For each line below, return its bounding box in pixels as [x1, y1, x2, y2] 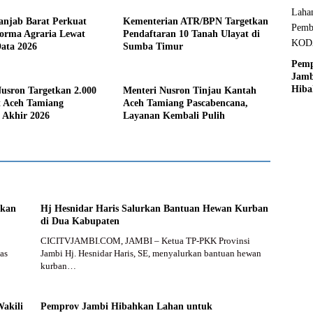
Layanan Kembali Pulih [122, 110, 225, 121]
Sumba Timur [122, 41, 183, 52]
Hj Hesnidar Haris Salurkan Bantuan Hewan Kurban [40, 203, 268, 214]
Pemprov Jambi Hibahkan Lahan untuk [40, 300, 212, 312]
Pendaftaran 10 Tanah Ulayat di [122, 28, 260, 39]
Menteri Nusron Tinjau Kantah [122, 85, 256, 96]
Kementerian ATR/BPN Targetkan [122, 15, 268, 27]
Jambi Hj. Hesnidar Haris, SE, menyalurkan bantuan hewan [40, 247, 261, 259]
